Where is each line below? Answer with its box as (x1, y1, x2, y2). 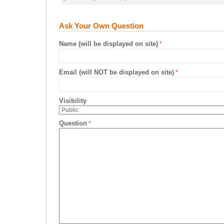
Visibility (59, 97, 86, 104)
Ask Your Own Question (59, 21, 143, 30)
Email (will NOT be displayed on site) (59, 68, 174, 76)
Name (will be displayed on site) (59, 40, 158, 47)
